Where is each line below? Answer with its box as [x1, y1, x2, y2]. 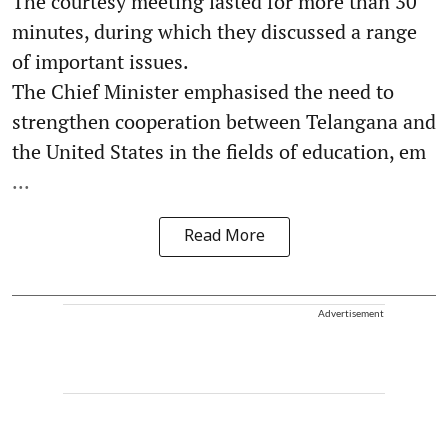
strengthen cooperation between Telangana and [12, 107, 436, 135]
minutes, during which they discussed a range [12, 17, 417, 45]
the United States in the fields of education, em [12, 137, 426, 165]
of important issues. [12, 47, 189, 75]
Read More [183, 226, 265, 247]
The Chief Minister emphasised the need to [12, 77, 394, 105]
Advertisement [318, 306, 384, 319]
